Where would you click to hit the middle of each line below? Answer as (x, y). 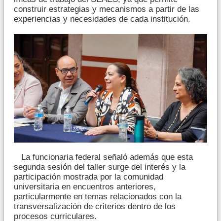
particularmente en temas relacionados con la (98, 197)
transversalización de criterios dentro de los (95, 207)
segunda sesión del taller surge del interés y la (100, 167)
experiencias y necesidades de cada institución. (102, 19)
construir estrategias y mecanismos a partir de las (107, 9)
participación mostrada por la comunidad (89, 177)
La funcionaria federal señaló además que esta (103, 157)
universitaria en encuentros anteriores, (85, 187)
